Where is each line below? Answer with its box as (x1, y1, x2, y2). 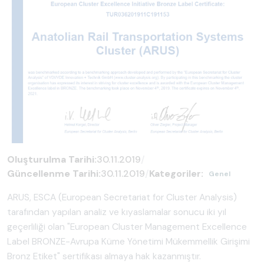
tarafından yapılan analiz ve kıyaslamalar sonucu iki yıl (7, 206, 226, 218)
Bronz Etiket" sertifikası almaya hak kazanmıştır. (7, 250, 201, 262)
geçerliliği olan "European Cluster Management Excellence (7, 220, 247, 233)
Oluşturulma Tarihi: (7, 153, 97, 166)
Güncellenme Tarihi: (7, 167, 101, 180)
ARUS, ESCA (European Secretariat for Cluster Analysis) (7, 191, 237, 203)
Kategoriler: (149, 167, 203, 180)
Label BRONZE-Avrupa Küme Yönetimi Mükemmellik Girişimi (7, 235, 250, 247)
